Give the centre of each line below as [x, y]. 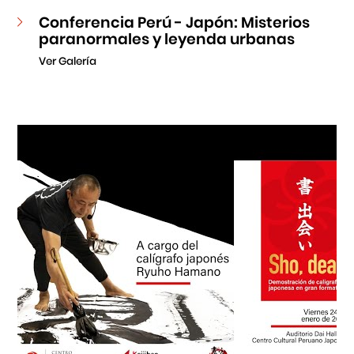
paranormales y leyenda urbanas [167, 39]
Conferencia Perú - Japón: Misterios [175, 22]
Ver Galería [68, 61]
